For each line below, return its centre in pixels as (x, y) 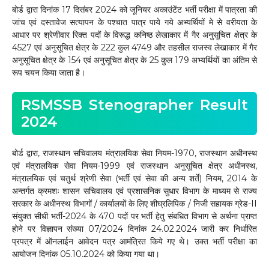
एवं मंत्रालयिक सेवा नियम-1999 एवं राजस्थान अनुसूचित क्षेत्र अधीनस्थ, (134, 166)
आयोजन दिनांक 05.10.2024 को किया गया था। (86, 254)
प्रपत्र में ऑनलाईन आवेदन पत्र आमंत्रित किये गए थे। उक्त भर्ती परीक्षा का (134, 242)
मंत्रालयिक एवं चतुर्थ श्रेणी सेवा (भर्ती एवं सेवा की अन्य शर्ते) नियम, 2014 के (134, 179)
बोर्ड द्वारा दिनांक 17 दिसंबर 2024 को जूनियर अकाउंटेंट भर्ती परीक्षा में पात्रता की (134, 10)
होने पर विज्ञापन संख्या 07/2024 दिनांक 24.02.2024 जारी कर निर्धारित (134, 229)
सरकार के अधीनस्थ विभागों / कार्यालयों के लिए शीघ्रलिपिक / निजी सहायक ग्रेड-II (134, 204)
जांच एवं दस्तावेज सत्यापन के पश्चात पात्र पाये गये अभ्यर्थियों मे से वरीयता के (134, 23)
